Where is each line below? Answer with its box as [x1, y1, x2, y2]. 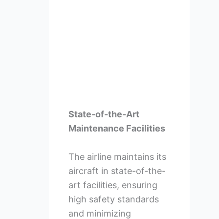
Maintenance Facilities [68, 123, 165, 133]
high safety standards [68, 194, 159, 204]
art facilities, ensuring [68, 179, 157, 190]
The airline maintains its [68, 151, 166, 162]
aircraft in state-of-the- [68, 165, 166, 176]
